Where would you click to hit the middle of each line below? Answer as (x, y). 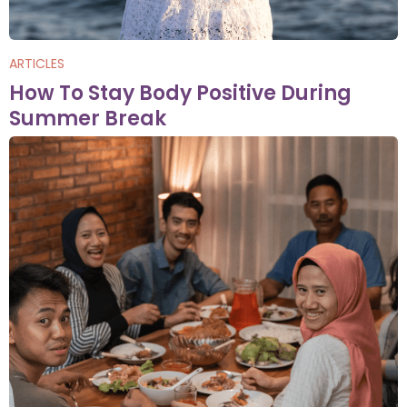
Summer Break (88, 119)
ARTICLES (37, 64)
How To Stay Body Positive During (180, 93)
